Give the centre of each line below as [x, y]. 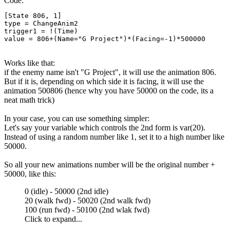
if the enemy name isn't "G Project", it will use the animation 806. [110, 72]
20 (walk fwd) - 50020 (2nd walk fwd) [88, 200]
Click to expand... [53, 219]
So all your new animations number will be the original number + [110, 164]
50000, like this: [30, 174]
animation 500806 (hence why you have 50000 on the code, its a [109, 90]
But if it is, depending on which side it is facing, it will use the [104, 81]
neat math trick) [29, 100]
